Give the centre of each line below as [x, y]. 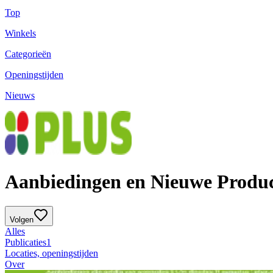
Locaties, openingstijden [51, 253]
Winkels [20, 34]
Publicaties [26, 243]
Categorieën [28, 54]
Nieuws [20, 96]
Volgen [22, 220]
